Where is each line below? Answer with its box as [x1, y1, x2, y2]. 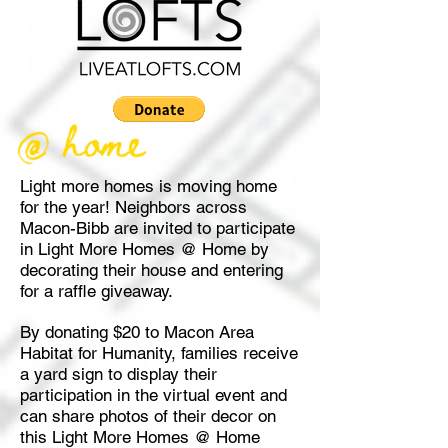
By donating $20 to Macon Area [20, 322, 254, 342]
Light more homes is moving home [20, 176, 277, 196]
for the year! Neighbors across [20, 197, 247, 217]
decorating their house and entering [20, 260, 283, 280]
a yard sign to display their [20, 364, 217, 384]
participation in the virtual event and [20, 385, 287, 405]
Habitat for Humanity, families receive [20, 343, 298, 363]
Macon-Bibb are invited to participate [20, 218, 295, 238]
